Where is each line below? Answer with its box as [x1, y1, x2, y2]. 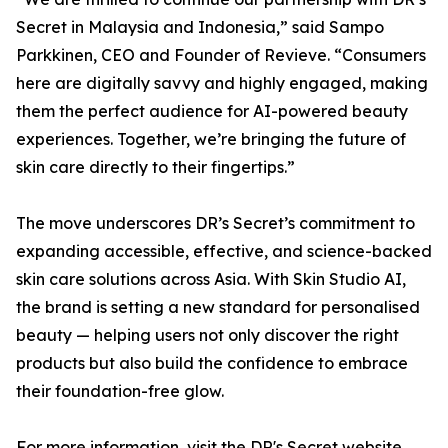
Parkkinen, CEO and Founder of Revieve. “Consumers [16, 45, 426, 66]
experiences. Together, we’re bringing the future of [16, 129, 406, 150]
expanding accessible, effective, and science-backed [16, 241, 432, 262]
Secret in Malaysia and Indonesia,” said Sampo [16, 17, 384, 38]
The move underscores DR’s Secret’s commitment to [16, 213, 415, 234]
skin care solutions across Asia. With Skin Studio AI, [16, 269, 406, 290]
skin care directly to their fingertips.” [16, 157, 295, 178]
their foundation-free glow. [16, 381, 224, 402]
